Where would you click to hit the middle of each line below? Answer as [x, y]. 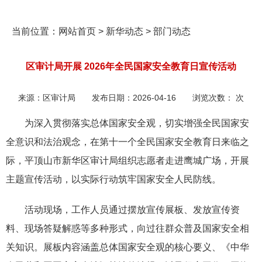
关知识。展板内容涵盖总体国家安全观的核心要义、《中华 [127, 247]
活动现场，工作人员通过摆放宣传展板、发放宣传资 [132, 210]
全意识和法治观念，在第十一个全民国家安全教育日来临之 [127, 142]
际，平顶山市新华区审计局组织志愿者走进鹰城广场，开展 [127, 161]
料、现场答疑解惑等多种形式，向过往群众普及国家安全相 [127, 228]
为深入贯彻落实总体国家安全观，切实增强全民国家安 [137, 123]
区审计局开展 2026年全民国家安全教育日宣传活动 [131, 66]
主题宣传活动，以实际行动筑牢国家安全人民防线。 [113, 179]
